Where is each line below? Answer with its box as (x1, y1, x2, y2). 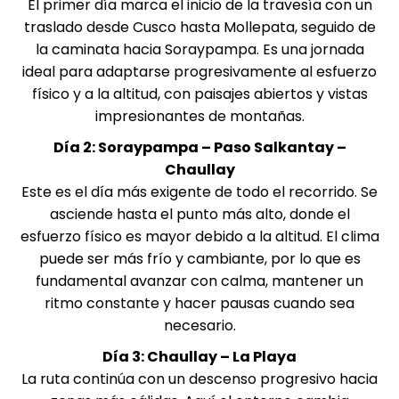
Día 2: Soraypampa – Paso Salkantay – (53, 137, 346, 158)
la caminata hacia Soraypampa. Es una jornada (35, 39, 364, 60)
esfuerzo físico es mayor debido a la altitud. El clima (20, 226, 379, 247)
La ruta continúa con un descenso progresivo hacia (21, 369, 378, 389)
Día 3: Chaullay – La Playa (102, 346, 297, 367)
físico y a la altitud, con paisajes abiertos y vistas (31, 84, 368, 104)
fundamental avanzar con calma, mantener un (36, 271, 363, 291)
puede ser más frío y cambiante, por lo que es (38, 248, 361, 269)
